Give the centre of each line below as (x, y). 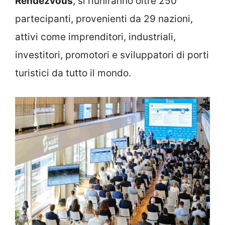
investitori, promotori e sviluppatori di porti (112, 55)
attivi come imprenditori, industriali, (95, 37)
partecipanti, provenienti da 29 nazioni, (104, 19)
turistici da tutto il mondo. (73, 73)
